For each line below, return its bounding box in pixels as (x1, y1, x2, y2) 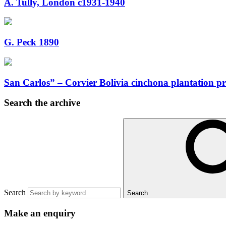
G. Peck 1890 (4, 37, 59, 48)
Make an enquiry (4, 207, 76, 218)
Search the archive (4, 97, 80, 108)
